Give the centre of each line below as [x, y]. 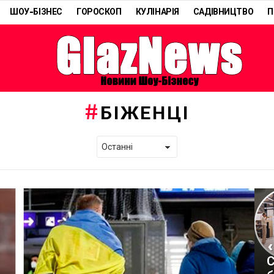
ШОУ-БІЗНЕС [36, 12]
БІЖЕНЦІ [145, 113]
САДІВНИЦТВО [223, 12]
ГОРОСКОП [99, 12]
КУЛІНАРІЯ [157, 12]
